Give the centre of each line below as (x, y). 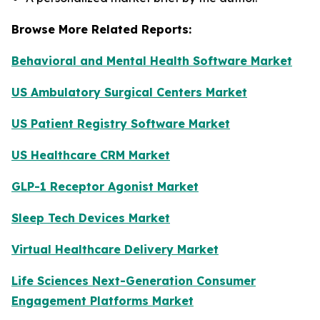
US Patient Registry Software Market (121, 124)
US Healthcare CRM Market (91, 155)
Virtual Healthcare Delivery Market (115, 250)
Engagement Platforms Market (102, 301)
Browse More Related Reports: (101, 30)
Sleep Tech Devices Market (91, 218)
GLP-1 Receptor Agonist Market (105, 187)
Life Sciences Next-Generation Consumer (134, 281)
